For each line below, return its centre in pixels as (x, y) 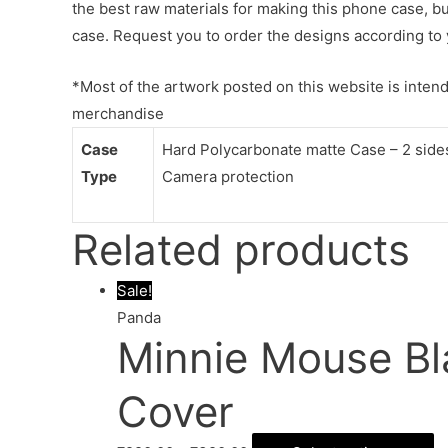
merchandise (118, 113)
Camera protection (228, 176)
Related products (241, 249)
